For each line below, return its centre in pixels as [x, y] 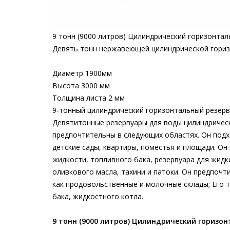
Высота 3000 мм [81, 85]
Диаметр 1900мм [82, 73]
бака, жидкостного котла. [98, 196]
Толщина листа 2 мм [89, 98]
